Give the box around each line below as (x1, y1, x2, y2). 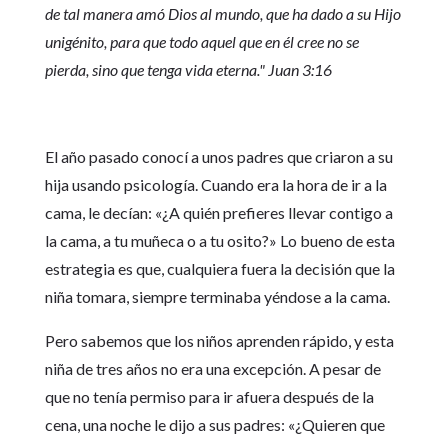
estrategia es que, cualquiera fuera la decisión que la (44, 259, 395, 278)
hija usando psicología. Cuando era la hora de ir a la (44, 175, 387, 194)
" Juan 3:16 (258, 60, 332, 79)
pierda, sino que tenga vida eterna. (44, 60, 259, 79)
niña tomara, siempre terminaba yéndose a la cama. (44, 287, 390, 306)
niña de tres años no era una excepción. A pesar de (44, 359, 381, 378)
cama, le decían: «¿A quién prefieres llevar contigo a (44, 203, 393, 222)
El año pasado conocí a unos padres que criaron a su (44, 147, 393, 166)
